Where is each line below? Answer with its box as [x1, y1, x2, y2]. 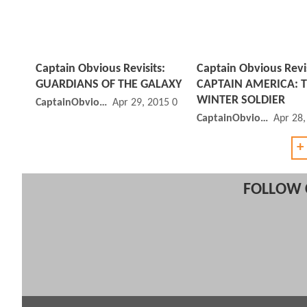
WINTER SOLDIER [197, 94, 285, 108]
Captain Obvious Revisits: [36, 62, 165, 76]
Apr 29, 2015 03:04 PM [112, 97, 214, 109]
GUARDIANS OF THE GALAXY [36, 78, 182, 92]
